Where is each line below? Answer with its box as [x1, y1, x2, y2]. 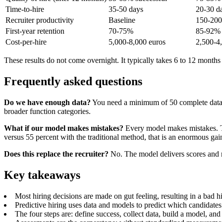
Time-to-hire [5, 5, 44, 14]
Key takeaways [4, 168, 80, 182]
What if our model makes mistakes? [4, 124, 123, 133]
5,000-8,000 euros [109, 38, 166, 47]
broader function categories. [4, 107, 91, 116]
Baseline [109, 16, 135, 25]
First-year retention [5, 27, 64, 36]
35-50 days [109, 5, 143, 14]
